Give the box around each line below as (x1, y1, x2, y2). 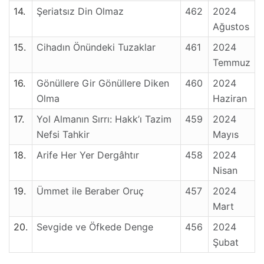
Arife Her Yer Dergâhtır (37, 149, 139, 161)
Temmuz (213, 57, 250, 68)
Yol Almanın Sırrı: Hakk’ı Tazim (37, 113, 171, 125)
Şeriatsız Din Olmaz (37, 5, 124, 17)
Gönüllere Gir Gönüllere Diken (37, 77, 169, 89)
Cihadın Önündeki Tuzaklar (37, 41, 156, 53)
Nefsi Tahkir (37, 128, 90, 140)
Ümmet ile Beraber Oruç (37, 185, 144, 197)
